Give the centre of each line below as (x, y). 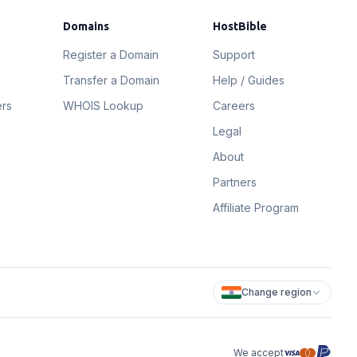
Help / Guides (249, 80)
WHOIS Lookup (103, 106)
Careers (234, 106)
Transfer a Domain (111, 80)
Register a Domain (110, 55)
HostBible (240, 26)
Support (234, 55)
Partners (235, 182)
